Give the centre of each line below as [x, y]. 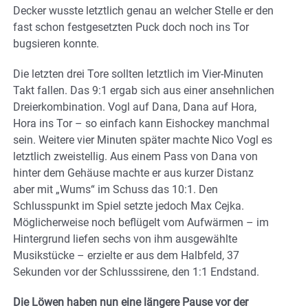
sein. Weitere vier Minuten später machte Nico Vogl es [143, 140]
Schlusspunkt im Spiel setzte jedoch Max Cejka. [129, 206]
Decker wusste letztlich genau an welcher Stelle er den [143, 11]
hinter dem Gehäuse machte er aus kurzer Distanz [133, 173]
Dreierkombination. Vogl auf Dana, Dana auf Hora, [135, 107]
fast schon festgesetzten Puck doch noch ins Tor [131, 27]
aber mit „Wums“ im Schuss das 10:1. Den [115, 190]
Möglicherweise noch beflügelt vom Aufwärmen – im [141, 223]
